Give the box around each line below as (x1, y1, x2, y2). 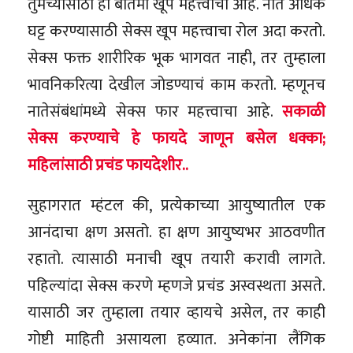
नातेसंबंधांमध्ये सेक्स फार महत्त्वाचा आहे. (28, 98, 282, 125)
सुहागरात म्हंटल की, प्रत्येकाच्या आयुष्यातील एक (28, 191, 325, 219)
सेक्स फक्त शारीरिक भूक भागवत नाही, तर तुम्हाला (28, 44, 325, 72)
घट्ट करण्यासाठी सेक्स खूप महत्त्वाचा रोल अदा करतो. (28, 17, 325, 45)
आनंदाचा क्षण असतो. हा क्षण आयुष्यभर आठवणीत (28, 218, 325, 246)
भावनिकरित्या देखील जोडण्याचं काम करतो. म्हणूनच (28, 71, 325, 98)
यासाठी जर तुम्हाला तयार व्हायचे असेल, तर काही (28, 299, 325, 326)
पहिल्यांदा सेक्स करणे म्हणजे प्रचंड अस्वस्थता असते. (28, 272, 325, 299)
